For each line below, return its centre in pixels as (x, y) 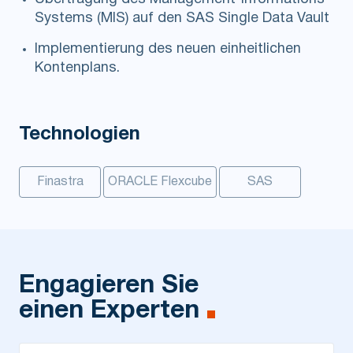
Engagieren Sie (109, 286)
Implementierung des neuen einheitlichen (168, 50)
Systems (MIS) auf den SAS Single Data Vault (182, 19)
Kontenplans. (77, 69)
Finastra (60, 182)
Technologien (80, 135)
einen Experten (109, 311)
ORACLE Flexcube (160, 182)
